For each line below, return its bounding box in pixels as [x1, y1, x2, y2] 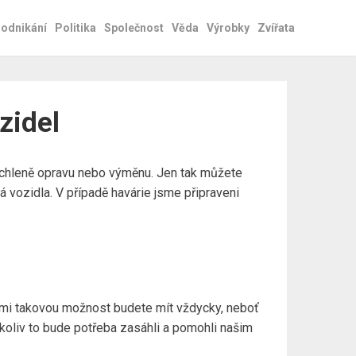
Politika [55, 21, 96, 34]
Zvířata [257, 21, 295, 34]
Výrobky [207, 21, 250, 34]
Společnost [104, 21, 164, 34]
